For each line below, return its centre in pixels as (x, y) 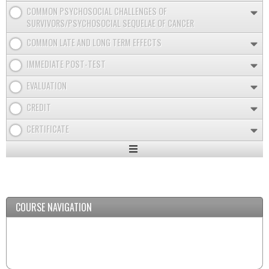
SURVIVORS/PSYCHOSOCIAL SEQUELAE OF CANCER (110, 23)
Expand (145, 161)
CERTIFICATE (48, 128)
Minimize (148, 185)
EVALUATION (47, 85)
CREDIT (39, 107)
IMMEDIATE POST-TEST (66, 64)
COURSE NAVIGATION (54, 207)
